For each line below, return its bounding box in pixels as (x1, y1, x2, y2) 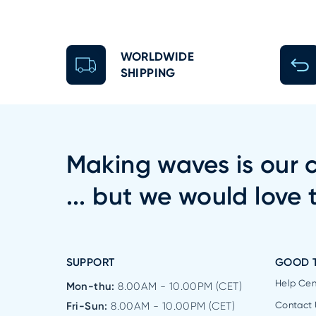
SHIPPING (120, 65, 176, 80)
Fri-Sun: (66, 299, 111, 312)
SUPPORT (66, 256, 115, 269)
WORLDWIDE (120, 49, 195, 63)
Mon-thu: (66, 279, 119, 293)
